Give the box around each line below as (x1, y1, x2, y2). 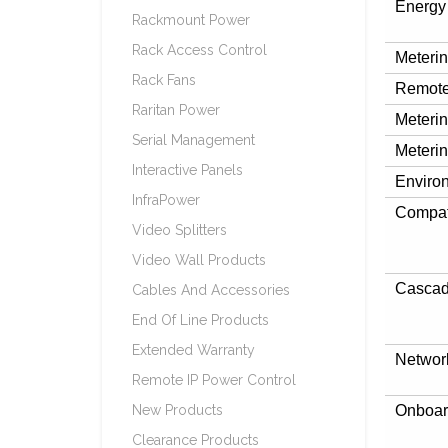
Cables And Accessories (132, 282, 290, 298)
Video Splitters (132, 222, 227, 238)
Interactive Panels (132, 162, 243, 178)
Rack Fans (132, 72, 196, 88)
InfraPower (132, 192, 200, 208)
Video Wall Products (132, 252, 266, 268)
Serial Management (132, 132, 255, 148)
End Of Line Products (132, 312, 269, 328)
